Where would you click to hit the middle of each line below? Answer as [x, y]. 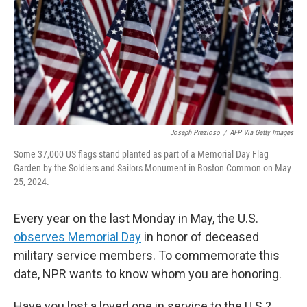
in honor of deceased [200, 237]
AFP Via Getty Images [261, 133]
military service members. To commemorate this [147, 255]
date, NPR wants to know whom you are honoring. [148, 274]
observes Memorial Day [77, 237]
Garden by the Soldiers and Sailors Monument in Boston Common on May [152, 168]
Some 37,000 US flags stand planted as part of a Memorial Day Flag [141, 154]
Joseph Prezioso [195, 133]
